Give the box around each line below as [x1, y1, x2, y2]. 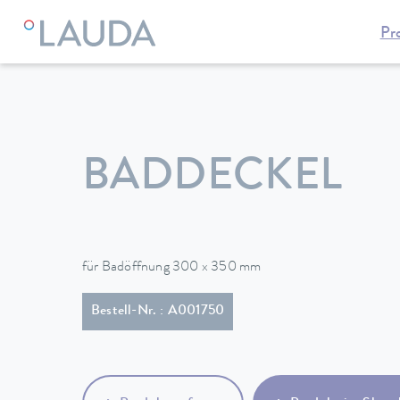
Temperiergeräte [103, 31, 196, 46]
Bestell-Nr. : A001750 [91, 304, 225, 319]
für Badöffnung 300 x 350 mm [82, 261, 262, 275]
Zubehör [209, 31, 258, 46]
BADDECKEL [82, 157, 343, 202]
